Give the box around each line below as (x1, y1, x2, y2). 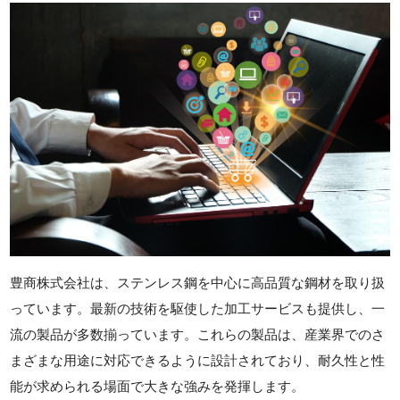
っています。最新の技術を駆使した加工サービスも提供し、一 (10, 300, 386, 316)
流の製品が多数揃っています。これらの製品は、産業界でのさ (10, 326, 386, 342)
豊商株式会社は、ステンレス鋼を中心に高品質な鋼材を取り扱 (10, 274, 386, 290)
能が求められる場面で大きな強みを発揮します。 (10, 378, 305, 394)
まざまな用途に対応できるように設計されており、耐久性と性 (10, 352, 386, 368)
